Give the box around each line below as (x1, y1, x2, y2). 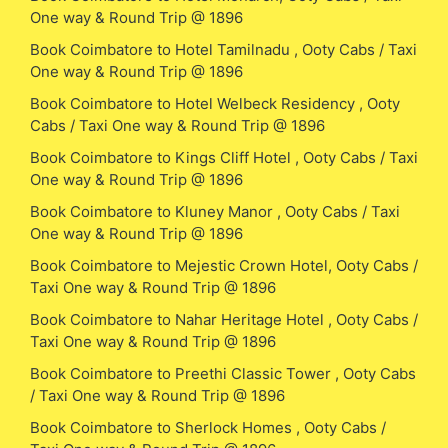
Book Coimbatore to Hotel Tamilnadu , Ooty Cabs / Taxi (30, 39, 417, 59)
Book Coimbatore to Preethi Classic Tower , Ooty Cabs (30, 363, 416, 383)
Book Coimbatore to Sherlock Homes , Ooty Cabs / (30, 417, 386, 437)
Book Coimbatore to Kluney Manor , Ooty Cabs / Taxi (30, 201, 400, 221)
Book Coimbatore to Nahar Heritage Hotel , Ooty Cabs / (30, 309, 418, 329)
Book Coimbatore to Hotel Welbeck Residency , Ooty (30, 93, 400, 113)
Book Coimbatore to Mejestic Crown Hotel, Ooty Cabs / (30, 255, 418, 275)
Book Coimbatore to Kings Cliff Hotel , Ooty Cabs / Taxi (30, 147, 418, 167)
